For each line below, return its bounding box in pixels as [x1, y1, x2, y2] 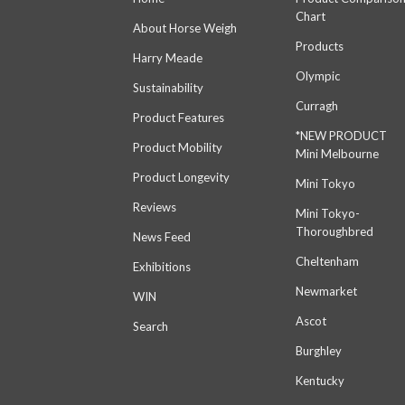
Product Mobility [133, 139, 222, 155]
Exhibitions [133, 259, 191, 274]
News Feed [133, 229, 191, 244]
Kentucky [296, 372, 344, 388]
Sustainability [133, 80, 203, 95]
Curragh [296, 98, 338, 113]
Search [133, 318, 168, 334]
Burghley [296, 343, 342, 358]
